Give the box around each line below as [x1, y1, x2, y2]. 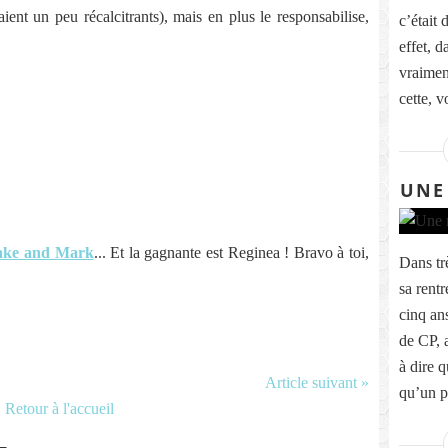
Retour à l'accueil [4, 400, 114, 417]
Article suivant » [265, 374, 369, 391]
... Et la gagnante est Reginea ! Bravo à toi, [93, 244, 370, 261]
